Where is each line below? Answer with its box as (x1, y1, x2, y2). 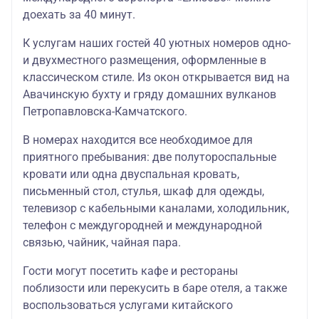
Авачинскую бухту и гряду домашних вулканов (23, 88, 276, 102)
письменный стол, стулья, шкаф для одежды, (23, 184, 264, 199)
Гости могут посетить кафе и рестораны (23, 264, 238, 278)
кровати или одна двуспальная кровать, (23, 167, 239, 182)
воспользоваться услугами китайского (23, 298, 233, 313)
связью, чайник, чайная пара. (23, 236, 181, 250)
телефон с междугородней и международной (23, 219, 262, 233)
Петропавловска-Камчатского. (23, 105, 187, 119)
